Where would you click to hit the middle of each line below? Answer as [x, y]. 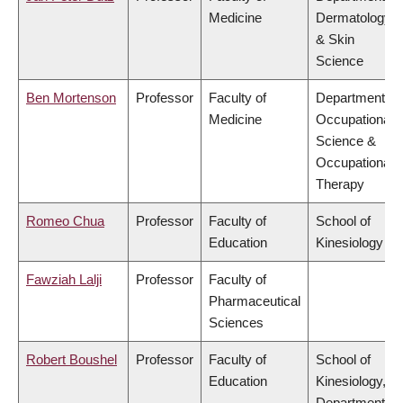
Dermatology [354, 18]
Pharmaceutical [255, 301]
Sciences [236, 323]
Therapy [340, 184]
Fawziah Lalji [64, 280]
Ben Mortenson [71, 98]
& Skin [335, 40]
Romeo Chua [65, 221]
